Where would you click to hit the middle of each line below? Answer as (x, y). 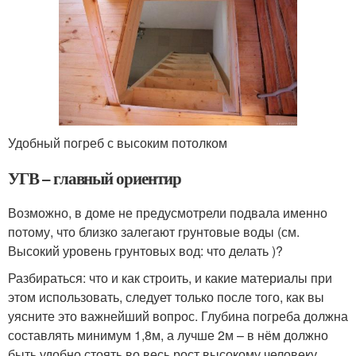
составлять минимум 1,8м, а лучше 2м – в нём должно (168, 335)
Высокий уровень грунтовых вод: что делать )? (145, 250)
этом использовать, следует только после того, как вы (166, 296)
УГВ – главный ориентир (95, 178)
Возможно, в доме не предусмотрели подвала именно (168, 212)
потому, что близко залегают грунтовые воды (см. (154, 231)
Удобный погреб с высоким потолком (118, 142)
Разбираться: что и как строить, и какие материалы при (170, 277)
